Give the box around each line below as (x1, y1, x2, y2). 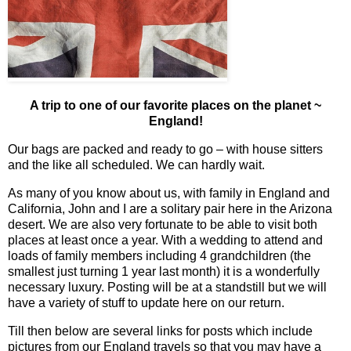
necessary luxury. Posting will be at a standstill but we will (8, 280, 327, 294)
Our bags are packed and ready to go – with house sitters (8, 143, 323, 157)
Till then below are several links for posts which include (8, 324, 313, 338)
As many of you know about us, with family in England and (8, 186, 330, 200)
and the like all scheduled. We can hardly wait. (8, 158, 265, 172)
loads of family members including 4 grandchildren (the (8, 248, 311, 262)
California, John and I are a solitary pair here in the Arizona (8, 201, 332, 215)
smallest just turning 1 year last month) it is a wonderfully (8, 264, 320, 278)
